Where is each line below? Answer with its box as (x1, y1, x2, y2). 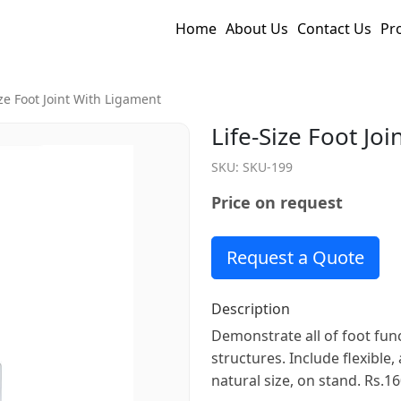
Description (211, 299, 290, 319)
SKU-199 (243, 158, 293, 175)
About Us (226, 18, 288, 38)
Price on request (211, 192, 343, 213)
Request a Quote (226, 245, 364, 269)
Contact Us (297, 18, 371, 38)
